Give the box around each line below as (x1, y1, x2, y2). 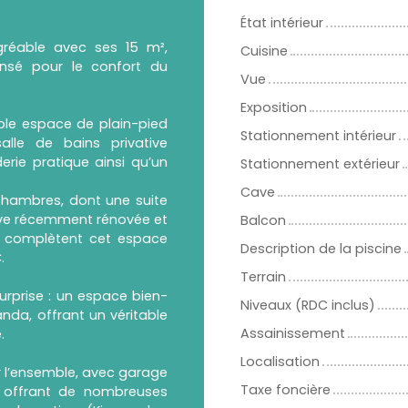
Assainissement (240, 324, 345, 343)
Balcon (240, 211, 286, 230)
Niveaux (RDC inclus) (240, 296, 375, 315)
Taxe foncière (240, 381, 331, 400)
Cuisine (240, 42, 288, 61)
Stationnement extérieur (240, 155, 400, 174)
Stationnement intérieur (240, 127, 396, 146)
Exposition (240, 98, 307, 117)
